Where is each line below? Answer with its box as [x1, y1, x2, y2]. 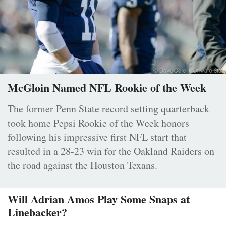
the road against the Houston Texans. [8, 158, 157, 173]
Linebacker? [8, 204, 67, 221]
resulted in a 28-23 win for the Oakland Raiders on [8, 144, 214, 158]
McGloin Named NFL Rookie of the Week [8, 79, 206, 96]
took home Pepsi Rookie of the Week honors [8, 116, 189, 130]
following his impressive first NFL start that [8, 130, 187, 144]
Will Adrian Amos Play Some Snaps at [8, 191, 190, 208]
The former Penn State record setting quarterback [8, 102, 209, 116]
